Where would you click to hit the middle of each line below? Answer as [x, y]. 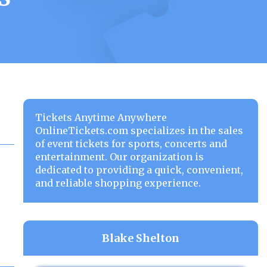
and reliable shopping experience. [118, 183]
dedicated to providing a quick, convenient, [139, 170]
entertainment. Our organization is [119, 157]
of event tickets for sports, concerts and [131, 144]
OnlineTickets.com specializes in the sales [139, 131]
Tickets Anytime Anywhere [101, 117]
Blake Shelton [140, 238]
